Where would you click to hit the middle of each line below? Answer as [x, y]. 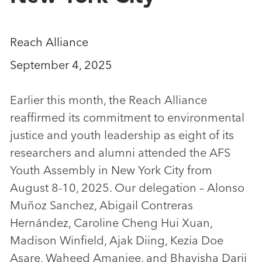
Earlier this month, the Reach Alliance [108, 99]
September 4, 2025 [61, 64]
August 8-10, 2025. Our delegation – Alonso [127, 187]
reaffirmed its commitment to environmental [127, 117]
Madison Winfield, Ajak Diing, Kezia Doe [117, 240]
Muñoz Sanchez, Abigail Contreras [101, 205]
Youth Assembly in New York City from [111, 170]
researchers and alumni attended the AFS [120, 152]
